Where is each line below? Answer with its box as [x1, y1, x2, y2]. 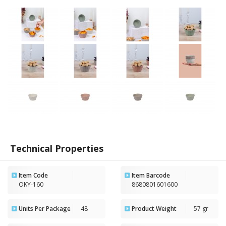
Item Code [19, 171, 48, 180]
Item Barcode [132, 171, 170, 180]
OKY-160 [19, 180, 43, 189]
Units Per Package [19, 204, 71, 213]
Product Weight [132, 204, 177, 213]
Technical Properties [8, 142, 103, 154]
